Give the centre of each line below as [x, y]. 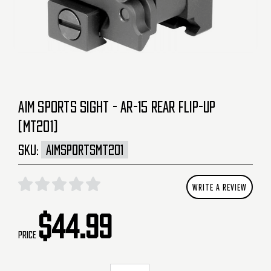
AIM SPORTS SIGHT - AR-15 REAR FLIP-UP [117, 106]
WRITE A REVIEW [219, 187]
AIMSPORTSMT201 [85, 149]
